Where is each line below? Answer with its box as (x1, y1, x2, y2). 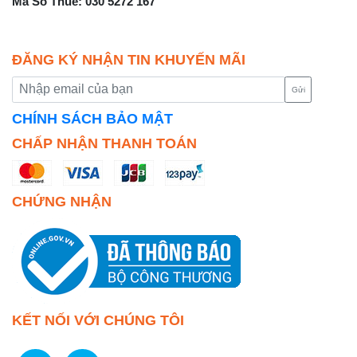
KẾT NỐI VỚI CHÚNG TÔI (12, 312, 184, 329)
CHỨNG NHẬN (12, 194, 112, 210)
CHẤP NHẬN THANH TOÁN (12, 135, 197, 152)
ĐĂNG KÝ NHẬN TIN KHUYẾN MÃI (12, 51, 245, 68)
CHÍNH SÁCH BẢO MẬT (12, 111, 173, 127)
